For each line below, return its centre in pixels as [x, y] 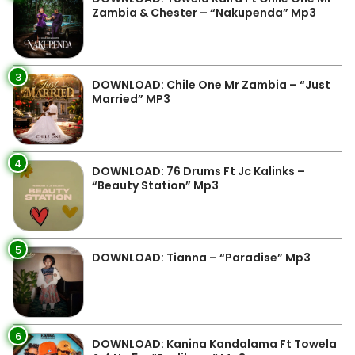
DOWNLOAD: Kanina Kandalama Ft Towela [214, 344]
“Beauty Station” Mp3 [155, 185]
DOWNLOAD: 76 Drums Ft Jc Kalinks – [198, 171]
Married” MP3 [131, 99]
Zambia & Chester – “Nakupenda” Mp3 [204, 13]
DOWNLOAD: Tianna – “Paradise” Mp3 [201, 258]
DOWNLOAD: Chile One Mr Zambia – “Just [211, 85]
